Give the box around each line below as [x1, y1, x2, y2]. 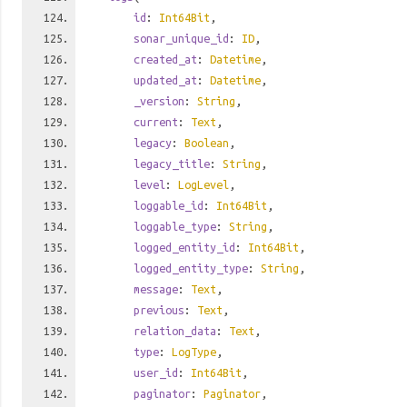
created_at [134, 53, 197, 65]
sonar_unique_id [134, 32, 229, 45]
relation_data [134, 324, 216, 337]
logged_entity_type [134, 262, 248, 274]
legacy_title [134, 157, 210, 170]
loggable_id [134, 199, 203, 212]
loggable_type [134, 220, 216, 233]
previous [134, 303, 184, 316]
